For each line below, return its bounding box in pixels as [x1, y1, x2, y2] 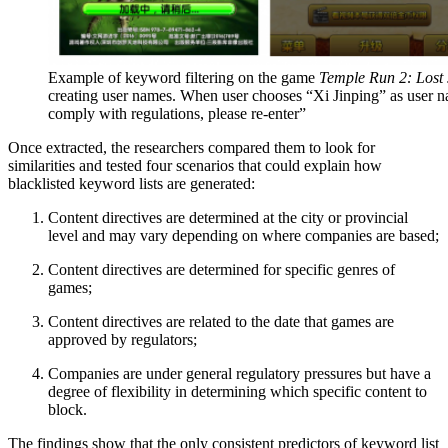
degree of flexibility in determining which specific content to [48, 383, 427, 401]
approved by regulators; [48, 331, 197, 349]
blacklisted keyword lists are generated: [8, 175, 255, 193]
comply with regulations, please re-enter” [48, 105, 306, 123]
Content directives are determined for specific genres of [48, 261, 395, 279]
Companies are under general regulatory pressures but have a [48, 365, 431, 383]
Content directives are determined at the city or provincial [48, 209, 408, 227]
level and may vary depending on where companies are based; [48, 227, 439, 245]
